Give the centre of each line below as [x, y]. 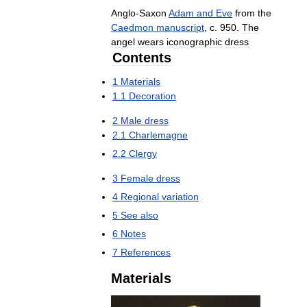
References [146, 252]
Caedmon [132, 27]
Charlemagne [158, 135]
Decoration [152, 96]
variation [180, 196]
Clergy [143, 153]
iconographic [194, 41]
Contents [142, 57]
